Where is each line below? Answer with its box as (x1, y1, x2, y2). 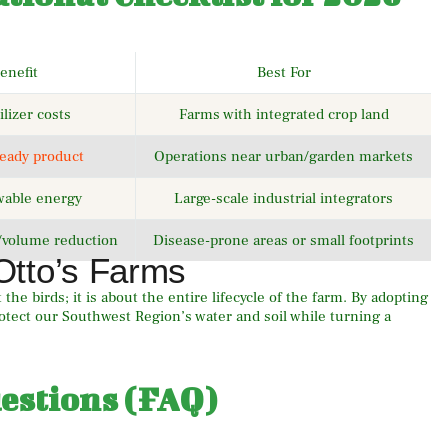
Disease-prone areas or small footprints (153, 230, 414, 250)
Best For (256, 62, 311, 82)
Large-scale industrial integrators (174, 188, 393, 208)
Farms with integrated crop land (178, 104, 389, 124)
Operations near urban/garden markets (154, 146, 413, 166)
